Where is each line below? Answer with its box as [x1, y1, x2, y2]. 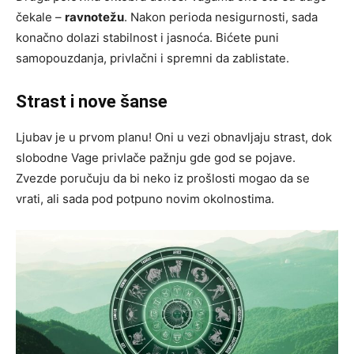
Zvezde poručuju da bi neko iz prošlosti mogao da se [16, 170, 310, 186]
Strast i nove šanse [16, 91, 168, 111]
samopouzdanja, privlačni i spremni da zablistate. [16, 50, 289, 66]
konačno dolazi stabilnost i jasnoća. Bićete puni [16, 29, 279, 45]
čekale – [16, 9, 65, 24]
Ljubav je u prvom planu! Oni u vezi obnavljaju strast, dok [16, 129, 332, 145]
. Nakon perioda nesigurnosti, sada [124, 9, 318, 24]
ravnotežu [65, 9, 124, 24]
